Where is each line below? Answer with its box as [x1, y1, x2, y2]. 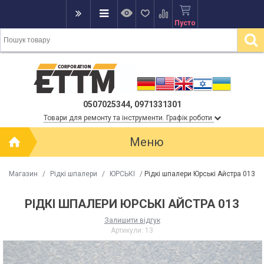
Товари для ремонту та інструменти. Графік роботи [43, 114, 214, 122]
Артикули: [111, 226, 145, 235]
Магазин [9, 170, 38, 178]
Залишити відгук [104, 216, 160, 225]
